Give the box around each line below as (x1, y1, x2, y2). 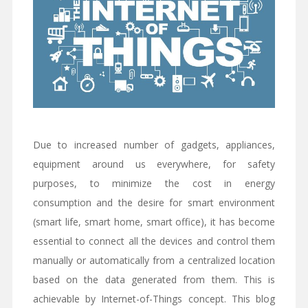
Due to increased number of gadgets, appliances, (32, 138, 276, 152)
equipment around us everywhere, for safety (32, 157, 276, 171)
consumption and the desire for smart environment (32, 196, 276, 210)
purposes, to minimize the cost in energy (32, 177, 276, 190)
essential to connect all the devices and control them (32, 234, 276, 248)
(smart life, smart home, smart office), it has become (32, 215, 276, 229)
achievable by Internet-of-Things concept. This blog (32, 292, 276, 306)
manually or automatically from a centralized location (32, 254, 276, 267)
